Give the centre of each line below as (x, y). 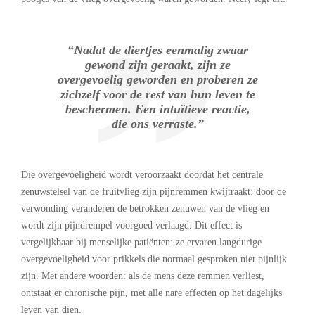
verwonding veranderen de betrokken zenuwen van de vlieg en (145, 208)
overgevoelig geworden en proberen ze (157, 79)
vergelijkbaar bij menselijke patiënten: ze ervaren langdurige (141, 242)
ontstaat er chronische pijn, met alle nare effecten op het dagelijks (152, 292)
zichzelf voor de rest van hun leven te (157, 94)
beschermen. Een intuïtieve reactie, (157, 109)
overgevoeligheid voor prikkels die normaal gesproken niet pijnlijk (154, 259)
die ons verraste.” (157, 123)
